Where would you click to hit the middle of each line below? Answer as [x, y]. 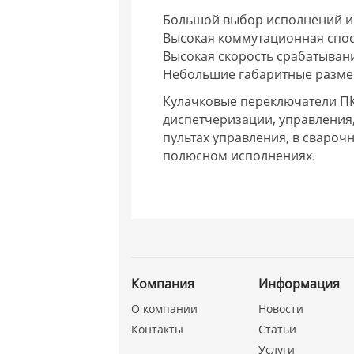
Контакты [158, 329]
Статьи [277, 329]
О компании [165, 309]
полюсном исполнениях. [239, 155]
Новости [281, 309]
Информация [299, 284]
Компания [163, 284]
